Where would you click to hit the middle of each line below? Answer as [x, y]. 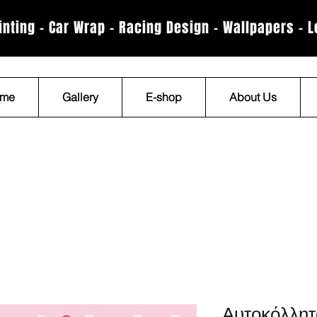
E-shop [164, 97]
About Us [253, 97]
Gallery [80, 97]
